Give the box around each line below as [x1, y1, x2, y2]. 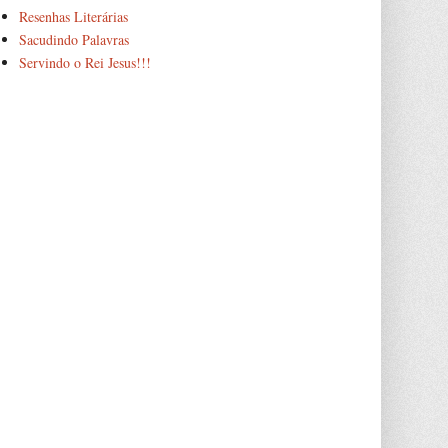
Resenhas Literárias [18, 6, 128, 26]
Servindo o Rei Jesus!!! [18, 52, 151, 72]
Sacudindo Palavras [18, 29, 129, 49]
